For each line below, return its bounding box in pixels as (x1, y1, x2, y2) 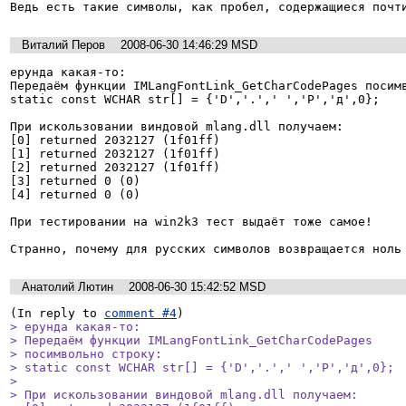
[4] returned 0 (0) (10, 187, 140, 201)
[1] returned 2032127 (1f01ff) (10, 146, 220, 160)
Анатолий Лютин (22, 280, 113, 295)
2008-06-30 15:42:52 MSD (129, 280, 266, 295)
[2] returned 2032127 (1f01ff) (10, 159, 220, 174)
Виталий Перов (22, 38, 105, 53)
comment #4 (104, 306, 177, 321)
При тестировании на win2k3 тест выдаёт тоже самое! (10, 214, 372, 228)
